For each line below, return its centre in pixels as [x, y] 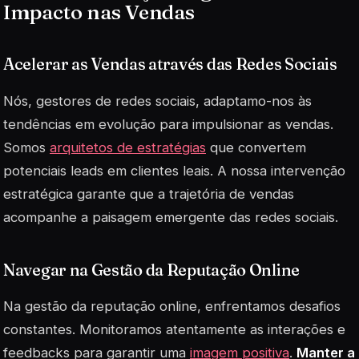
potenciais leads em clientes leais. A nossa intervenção [174, 170]
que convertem [256, 147]
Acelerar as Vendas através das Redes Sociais [170, 64]
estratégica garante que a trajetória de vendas [149, 194]
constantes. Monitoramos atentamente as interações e [174, 329]
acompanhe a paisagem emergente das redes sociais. [171, 217]
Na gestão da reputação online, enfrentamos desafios [172, 306]
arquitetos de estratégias [128, 147]
